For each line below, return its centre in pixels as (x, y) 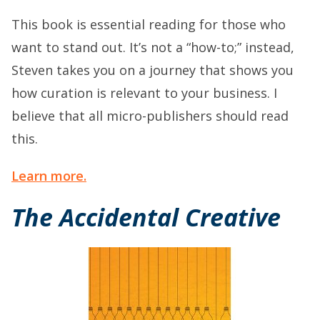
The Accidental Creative (146, 217)
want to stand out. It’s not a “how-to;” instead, (153, 47)
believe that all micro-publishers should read (150, 116)
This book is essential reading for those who (149, 24)
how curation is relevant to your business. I (144, 93)
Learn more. (49, 176)
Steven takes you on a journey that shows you (152, 70)
